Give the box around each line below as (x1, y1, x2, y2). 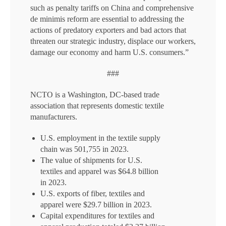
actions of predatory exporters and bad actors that (30, 26, 186, 34)
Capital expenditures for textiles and (40, 211, 154, 220)
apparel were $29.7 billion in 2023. (40, 200, 152, 209)
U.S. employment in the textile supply (40, 134, 160, 142)
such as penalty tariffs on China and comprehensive (30, 4, 194, 12)
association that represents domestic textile (30, 101, 164, 110)
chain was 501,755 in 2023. (40, 145, 129, 153)
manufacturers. (30, 112, 77, 121)
